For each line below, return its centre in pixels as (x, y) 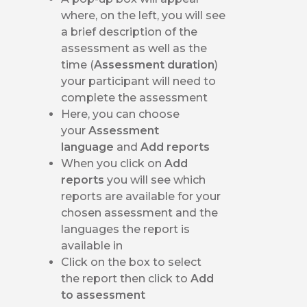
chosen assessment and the (140, 212)
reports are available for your (141, 196)
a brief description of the (130, 32)
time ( (78, 64)
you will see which (155, 180)
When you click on (113, 163)
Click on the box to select (132, 262)
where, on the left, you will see (144, 15)
